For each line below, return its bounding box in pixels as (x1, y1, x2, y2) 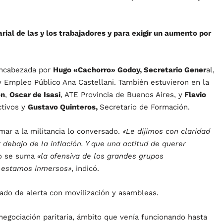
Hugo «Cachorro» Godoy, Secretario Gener (53, 65, 206, 75)
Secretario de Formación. (100, 103, 190, 112)
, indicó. (71, 164, 99, 173)
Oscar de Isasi (9, 90, 60, 100)
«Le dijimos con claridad (120, 127, 210, 136)
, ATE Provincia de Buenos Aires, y (60, 90, 182, 100)
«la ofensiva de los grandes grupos (37, 152, 164, 161)
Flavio (182, 90, 206, 100)
